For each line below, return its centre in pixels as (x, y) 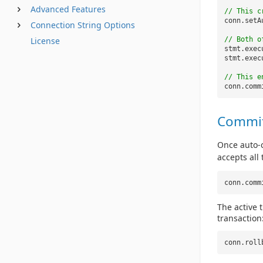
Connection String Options (83, 25)
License (45, 41)
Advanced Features (68, 9)
